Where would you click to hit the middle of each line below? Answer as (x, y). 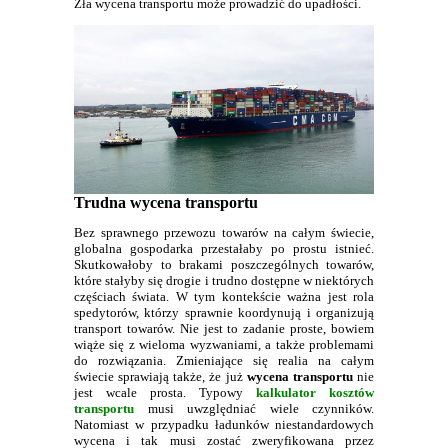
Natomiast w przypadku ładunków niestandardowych (224, 425)
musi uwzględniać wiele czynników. (254, 409)
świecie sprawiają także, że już (160, 377)
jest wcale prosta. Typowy (165, 393)
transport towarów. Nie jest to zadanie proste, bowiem (224, 329)
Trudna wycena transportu (166, 202)
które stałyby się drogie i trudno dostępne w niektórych (224, 281)
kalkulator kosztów (315, 393)
